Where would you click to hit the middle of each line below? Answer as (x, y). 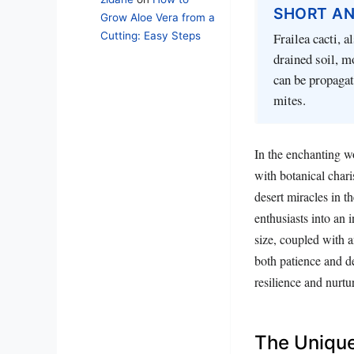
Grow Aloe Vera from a (158, 18)
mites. (290, 100)
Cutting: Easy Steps (151, 36)
